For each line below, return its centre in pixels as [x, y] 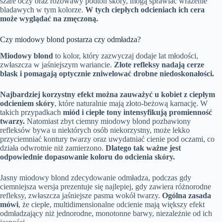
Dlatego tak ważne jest [143, 148]
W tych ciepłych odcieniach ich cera [145, 9]
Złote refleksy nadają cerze [159, 64]
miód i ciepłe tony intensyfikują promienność [138, 112]
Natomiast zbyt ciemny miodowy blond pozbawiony [108, 121]
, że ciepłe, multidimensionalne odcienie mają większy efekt [111, 204]
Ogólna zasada [187, 195]
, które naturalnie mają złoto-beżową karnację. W [131, 103]
